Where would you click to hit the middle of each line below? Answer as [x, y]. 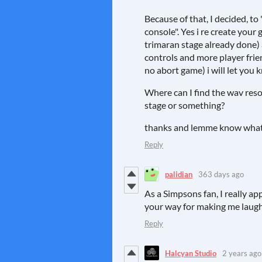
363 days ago [221, 174]
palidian [179, 174]
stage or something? [185, 105]
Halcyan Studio [191, 253]
